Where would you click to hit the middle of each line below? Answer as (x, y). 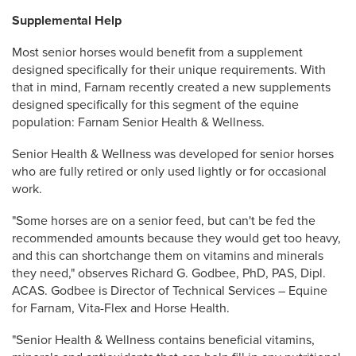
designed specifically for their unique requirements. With (169, 70)
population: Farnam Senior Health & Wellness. (138, 122)
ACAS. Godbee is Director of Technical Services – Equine (170, 291)
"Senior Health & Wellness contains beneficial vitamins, (163, 340)
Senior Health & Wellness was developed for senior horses (173, 154)
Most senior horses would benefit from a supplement (157, 52)
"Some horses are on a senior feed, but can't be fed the (164, 221)
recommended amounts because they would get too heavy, (176, 238)
